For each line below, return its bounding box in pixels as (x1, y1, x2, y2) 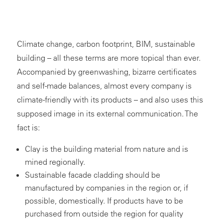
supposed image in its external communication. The (16, 109, 198, 119)
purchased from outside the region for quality (24, 209, 183, 219)
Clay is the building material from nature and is (24, 144, 188, 154)
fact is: (16, 122, 40, 133)
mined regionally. (24, 157, 85, 167)
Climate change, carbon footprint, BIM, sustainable (16, 39, 195, 49)
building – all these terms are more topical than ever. (16, 53, 201, 63)
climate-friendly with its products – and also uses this (16, 95, 203, 105)
